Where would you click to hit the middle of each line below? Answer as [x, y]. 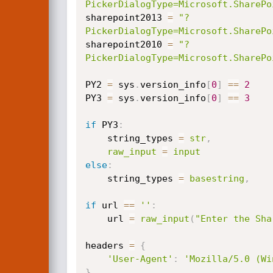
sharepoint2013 [126, 18]
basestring [217, 179]
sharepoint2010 [126, 44]
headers [107, 246]
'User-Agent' [140, 259]
